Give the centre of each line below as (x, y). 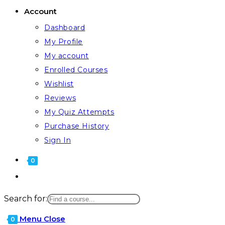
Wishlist (59, 84)
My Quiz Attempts (79, 112)
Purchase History (77, 126)
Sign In (58, 140)
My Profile (64, 42)
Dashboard (65, 28)
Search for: (26, 199)
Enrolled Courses (76, 70)
